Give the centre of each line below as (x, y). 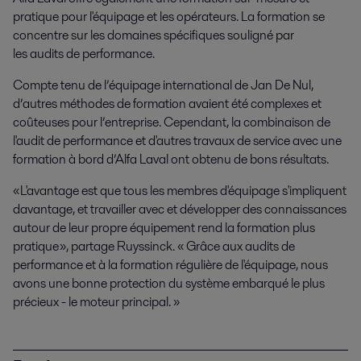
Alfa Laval (143, 159)
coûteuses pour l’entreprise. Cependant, (122, 122)
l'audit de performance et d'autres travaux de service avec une (177, 140)
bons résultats (287, 159)
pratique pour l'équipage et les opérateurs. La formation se (169, 16)
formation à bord (60, 159)
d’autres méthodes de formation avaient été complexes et (167, 103)
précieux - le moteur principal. (92, 301)
